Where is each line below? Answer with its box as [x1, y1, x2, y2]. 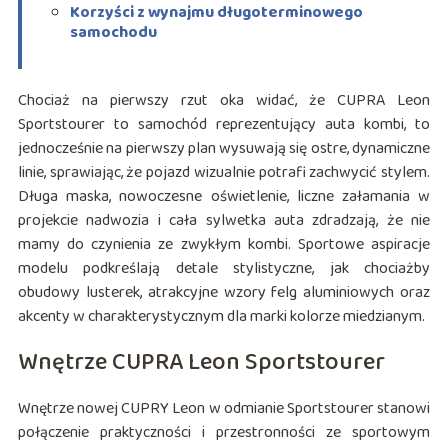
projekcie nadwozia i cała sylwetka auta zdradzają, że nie [17, 207, 431, 233]
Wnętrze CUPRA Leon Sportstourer [17, 342, 385, 382]
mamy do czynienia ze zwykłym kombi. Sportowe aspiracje [17, 231, 431, 257]
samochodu [69, 19, 157, 45]
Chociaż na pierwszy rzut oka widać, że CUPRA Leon [17, 87, 431, 113]
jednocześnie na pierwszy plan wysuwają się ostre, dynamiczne [17, 135, 431, 161]
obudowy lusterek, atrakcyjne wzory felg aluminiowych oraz [17, 279, 431, 305]
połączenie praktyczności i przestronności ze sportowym [17, 419, 431, 445]
